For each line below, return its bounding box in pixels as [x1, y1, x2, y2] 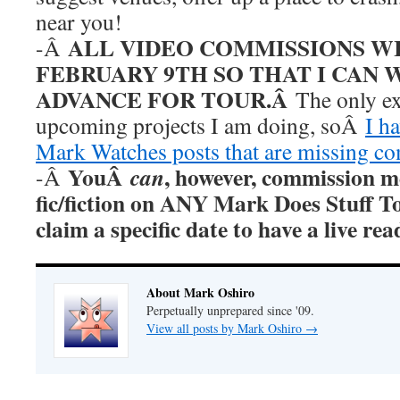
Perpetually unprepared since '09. [146, 302, 314, 319]
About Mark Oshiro [146, 283, 254, 302]
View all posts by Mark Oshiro [146, 320, 305, 337]
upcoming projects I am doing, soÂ [36, 110, 365, 140]
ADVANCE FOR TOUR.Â [36, 82, 296, 116]
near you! [36, 6, 122, 37]
